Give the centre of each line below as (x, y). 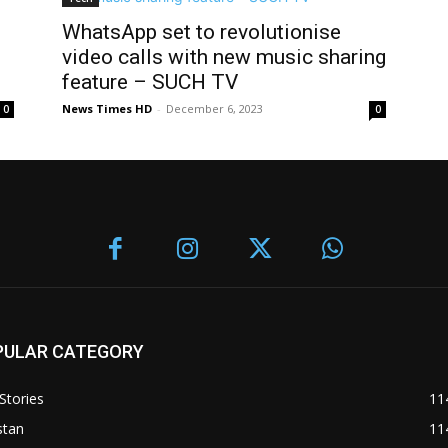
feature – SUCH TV (150, 82)
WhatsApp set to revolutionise (201, 32)
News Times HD (107, 109)
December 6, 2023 (214, 109)
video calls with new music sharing (224, 57)
